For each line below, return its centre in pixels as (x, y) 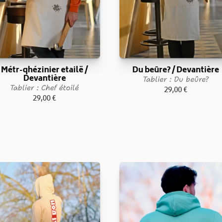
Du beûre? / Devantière (175, 71)
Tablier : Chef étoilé (45, 88)
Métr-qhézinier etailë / (45, 71)
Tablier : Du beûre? (175, 80)
